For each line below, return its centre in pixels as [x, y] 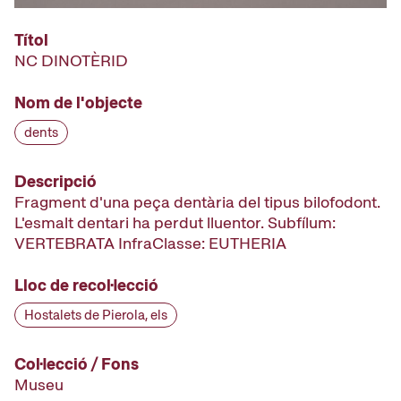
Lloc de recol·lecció [86, 285]
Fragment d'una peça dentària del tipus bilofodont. [197, 202]
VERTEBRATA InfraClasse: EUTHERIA [150, 243]
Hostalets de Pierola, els [96, 315]
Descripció [55, 181]
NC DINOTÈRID [71, 60]
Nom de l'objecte [78, 102]
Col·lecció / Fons [77, 364]
